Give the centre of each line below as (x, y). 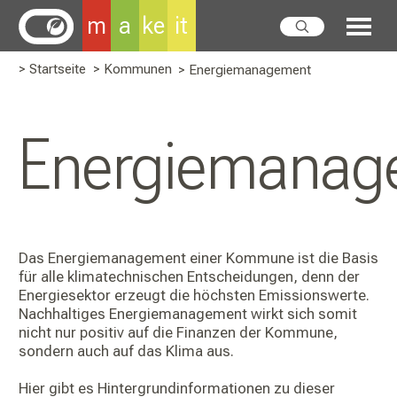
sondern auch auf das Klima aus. (126, 351)
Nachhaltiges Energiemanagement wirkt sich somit (188, 314)
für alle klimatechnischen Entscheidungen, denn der (189, 276)
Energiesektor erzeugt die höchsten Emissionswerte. (194, 295)
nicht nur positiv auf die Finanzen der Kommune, (178, 332)
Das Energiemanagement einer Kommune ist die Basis (198, 258)
